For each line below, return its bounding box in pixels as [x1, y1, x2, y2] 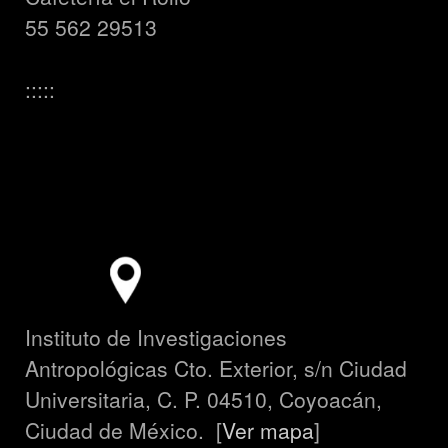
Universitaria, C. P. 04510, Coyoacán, [25, 384, 382, 415]
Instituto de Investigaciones [25, 322, 287, 353]
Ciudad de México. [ [25, 415, 222, 446]
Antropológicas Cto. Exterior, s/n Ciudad [25, 353, 407, 384]
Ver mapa [222, 415, 314, 446]
